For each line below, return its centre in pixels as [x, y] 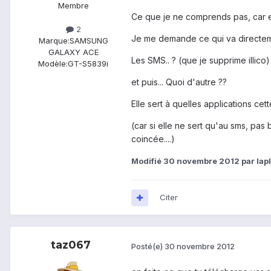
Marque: [54, 41]
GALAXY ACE [73, 52]
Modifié [147, 161]
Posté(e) [148, 246]
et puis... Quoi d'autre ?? [179, 82]
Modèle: [53, 64]
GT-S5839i [88, 64]
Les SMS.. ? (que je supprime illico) [201, 60]
